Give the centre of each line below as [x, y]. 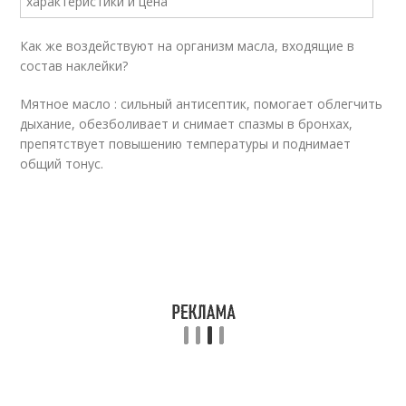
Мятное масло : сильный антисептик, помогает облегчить [202, 104]
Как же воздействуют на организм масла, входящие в [188, 46]
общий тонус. [62, 164]
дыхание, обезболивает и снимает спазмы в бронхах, [187, 124]
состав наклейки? [74, 66]
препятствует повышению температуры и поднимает [186, 144]
